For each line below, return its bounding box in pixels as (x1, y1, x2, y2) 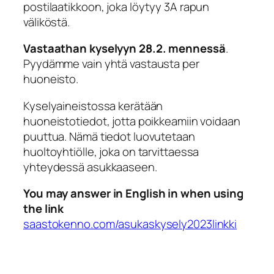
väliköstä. (23, 13, 70, 30)
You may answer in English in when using (23, 185, 244, 202)
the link (23, 201, 64, 217)
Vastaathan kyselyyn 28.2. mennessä (23, 40, 226, 57)
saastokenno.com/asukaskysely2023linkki (23, 216, 237, 232)
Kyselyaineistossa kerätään (23, 97, 163, 114)
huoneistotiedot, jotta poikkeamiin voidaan (23, 113, 240, 129)
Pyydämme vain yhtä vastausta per (23, 56, 199, 72)
